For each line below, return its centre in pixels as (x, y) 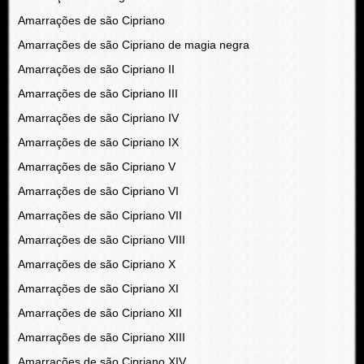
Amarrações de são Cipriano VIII (101, 240)
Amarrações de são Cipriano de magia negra (133, 45)
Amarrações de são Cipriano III (97, 93)
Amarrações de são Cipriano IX (98, 142)
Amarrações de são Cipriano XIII (101, 337)
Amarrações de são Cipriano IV (98, 118)
